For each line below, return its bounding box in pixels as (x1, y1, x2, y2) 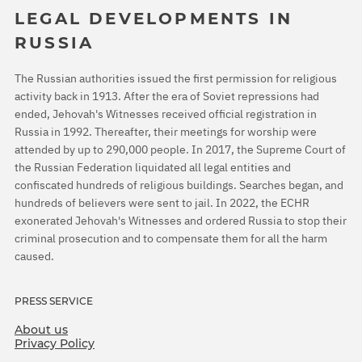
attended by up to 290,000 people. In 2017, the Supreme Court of (15, 141, 346, 157)
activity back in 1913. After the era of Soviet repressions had (15, 88, 319, 103)
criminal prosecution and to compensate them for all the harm (15, 230, 327, 246)
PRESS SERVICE (15, 294, 93, 307)
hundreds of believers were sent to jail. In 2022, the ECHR (15, 195, 309, 210)
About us (15, 322, 68, 337)
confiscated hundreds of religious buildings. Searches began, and (15, 177, 343, 192)
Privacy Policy (15, 335, 95, 351)
